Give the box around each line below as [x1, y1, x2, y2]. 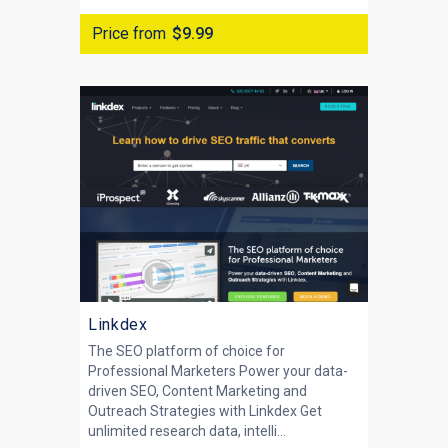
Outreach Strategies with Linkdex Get [88, 403, 322, 419]
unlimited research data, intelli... [88, 423, 286, 439]
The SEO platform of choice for [88, 343, 285, 359]
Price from [92, 24, 166, 43]
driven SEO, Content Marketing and [88, 383, 307, 399]
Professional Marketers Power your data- [88, 363, 348, 379]
